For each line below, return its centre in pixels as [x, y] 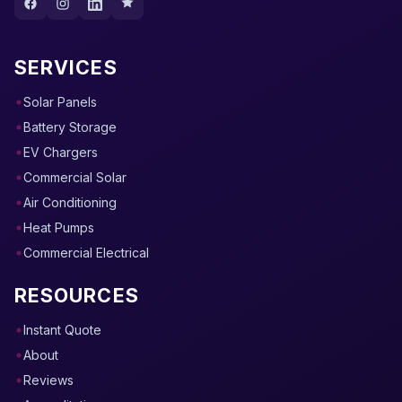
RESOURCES [77, 295]
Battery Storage [70, 127]
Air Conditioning [70, 202]
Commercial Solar [75, 177]
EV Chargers [61, 152]
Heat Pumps [59, 227]
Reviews [48, 380]
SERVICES [66, 67]
